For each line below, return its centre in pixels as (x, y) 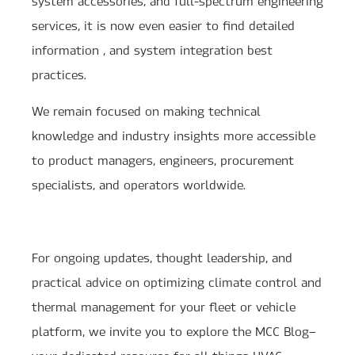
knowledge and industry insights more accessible (174, 135)
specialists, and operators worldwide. (139, 184)
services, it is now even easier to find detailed (163, 25)
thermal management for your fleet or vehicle (164, 306)
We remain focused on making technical (146, 111)
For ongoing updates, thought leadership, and (162, 257)
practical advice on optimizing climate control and (177, 282)
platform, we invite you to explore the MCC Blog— (174, 331)
